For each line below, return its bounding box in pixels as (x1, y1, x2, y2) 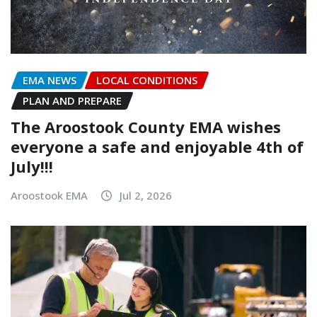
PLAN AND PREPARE (23, 93, 122, 108)
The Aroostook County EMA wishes (11, 115, 281, 137)
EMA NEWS (23, 73, 76, 88)
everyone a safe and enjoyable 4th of (11, 135, 304, 157)
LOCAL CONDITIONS (96, 73, 197, 88)
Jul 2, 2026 (120, 188, 172, 202)
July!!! (11, 155, 53, 177)
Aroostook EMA (11, 188, 88, 202)
